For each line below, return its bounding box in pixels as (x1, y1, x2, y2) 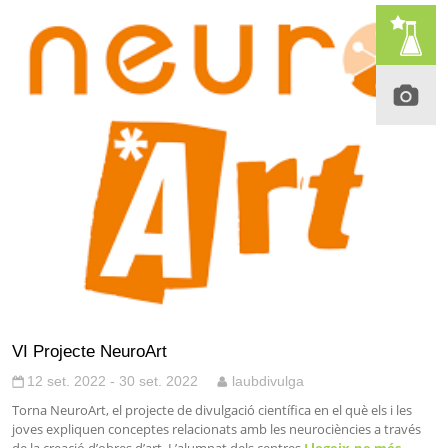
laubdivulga (232, 373, 304, 390)
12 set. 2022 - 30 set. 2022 (27, 373, 198, 390)
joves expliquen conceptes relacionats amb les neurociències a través (12, 420, 421, 439)
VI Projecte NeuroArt (12, 341, 167, 362)
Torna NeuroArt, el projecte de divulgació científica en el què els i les (12, 401, 412, 420)
